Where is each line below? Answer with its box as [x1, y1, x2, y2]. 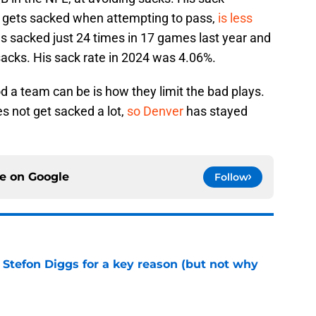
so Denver [127, 104, 183, 119]
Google [28, 170, 69, 184]
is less [218, 11, 253, 26]
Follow [214, 171, 248, 184]
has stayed [183, 104, 248, 119]
